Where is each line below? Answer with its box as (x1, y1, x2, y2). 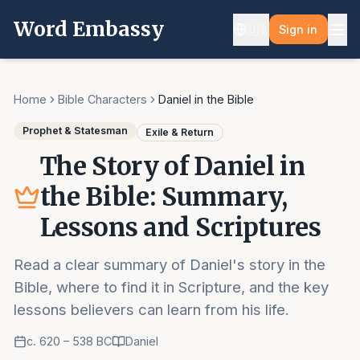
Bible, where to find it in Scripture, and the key (13, 277, 329, 296)
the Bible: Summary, (39, 182, 288, 213)
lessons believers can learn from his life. (13, 300, 289, 318)
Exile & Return (145, 125, 215, 138)
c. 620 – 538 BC (27, 334, 112, 349)
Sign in (279, 22, 318, 36)
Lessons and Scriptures (39, 212, 321, 243)
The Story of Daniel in (39, 151, 305, 182)
